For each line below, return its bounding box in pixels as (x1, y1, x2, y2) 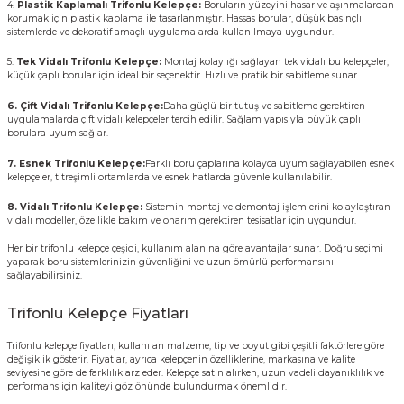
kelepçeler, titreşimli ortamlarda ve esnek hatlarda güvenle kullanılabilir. (7, 170, 332, 183)
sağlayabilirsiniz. (7, 270, 82, 282)
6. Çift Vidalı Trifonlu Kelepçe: (7, 100, 163, 113)
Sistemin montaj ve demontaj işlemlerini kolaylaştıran (142, 201, 390, 214)
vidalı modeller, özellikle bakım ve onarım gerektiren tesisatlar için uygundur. (7, 215, 356, 227)
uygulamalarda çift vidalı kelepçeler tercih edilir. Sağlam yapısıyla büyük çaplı (7, 114, 361, 126)
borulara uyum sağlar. (7, 127, 108, 140)
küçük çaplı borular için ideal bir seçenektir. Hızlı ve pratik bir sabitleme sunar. (7, 69, 359, 82)
